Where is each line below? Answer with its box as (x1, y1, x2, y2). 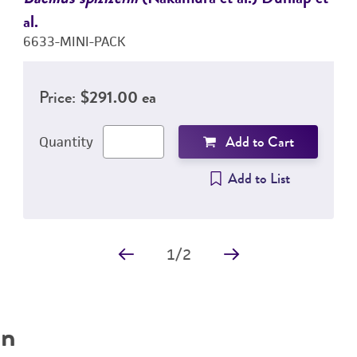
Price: (38, 84, 76, 109)
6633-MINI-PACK (22, 33, 126, 50)
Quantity (38, 133, 93, 151)
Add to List (228, 168, 291, 189)
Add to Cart (225, 131, 294, 152)
